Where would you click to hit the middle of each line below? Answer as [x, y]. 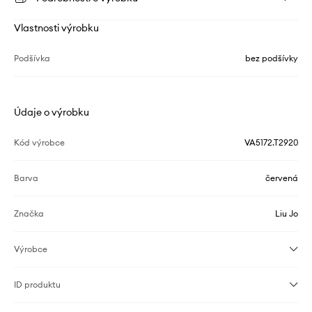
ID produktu [37, 284]
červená [282, 178]
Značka [29, 213]
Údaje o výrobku [52, 112]
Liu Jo [287, 213]
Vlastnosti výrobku [56, 28]
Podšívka [32, 58]
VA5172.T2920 [271, 142]
